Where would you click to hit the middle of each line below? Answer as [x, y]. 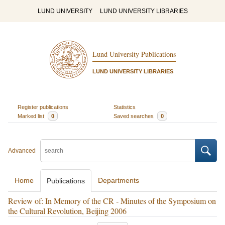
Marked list [31, 116]
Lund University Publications [134, 54]
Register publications [43, 107]
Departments [119, 180]
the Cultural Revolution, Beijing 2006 [67, 211]
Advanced [22, 151]
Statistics [125, 107]
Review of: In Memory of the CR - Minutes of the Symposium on [112, 201]
